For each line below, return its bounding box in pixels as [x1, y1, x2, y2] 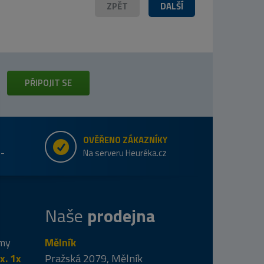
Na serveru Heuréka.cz [83, 146, 167, 160]
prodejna [87, 202, 156, 229]
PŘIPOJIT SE [24, 75, 72, 90]
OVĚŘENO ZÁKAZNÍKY [83, 133, 167, 147]
